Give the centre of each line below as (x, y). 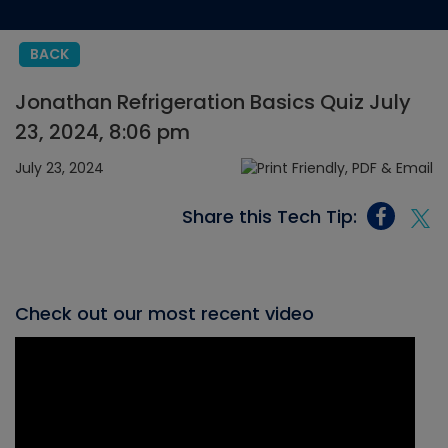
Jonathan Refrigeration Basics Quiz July (213, 102)
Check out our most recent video (164, 314)
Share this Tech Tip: (269, 216)
